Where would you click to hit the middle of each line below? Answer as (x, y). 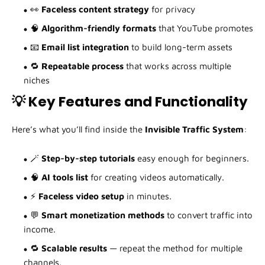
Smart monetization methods (103, 215)
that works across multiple (177, 66)
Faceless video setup (81, 196)
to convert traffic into (209, 215)
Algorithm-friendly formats (99, 28)
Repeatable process (83, 66)
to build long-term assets (181, 47)
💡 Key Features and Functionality (130, 102)
